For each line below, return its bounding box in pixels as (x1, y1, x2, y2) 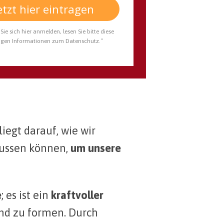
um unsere (70, 141, 121, 155)
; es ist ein (1, 188, 51, 202)
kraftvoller (51, 188, 103, 202)
